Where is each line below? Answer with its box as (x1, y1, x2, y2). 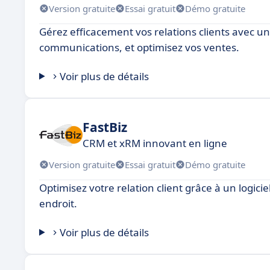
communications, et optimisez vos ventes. (39, 40, 239, 54)
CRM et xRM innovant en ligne (83, 136, 227, 150)
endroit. (39, 196, 77, 210)
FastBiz (83, 118, 127, 136)
